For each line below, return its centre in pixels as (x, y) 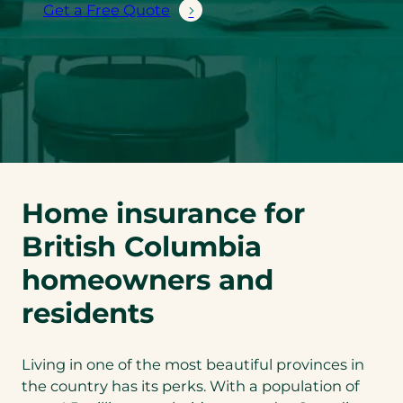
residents (88, 313)
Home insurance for (163, 214)
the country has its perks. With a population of (191, 385)
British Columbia (142, 247)
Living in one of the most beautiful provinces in (193, 364)
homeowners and (148, 280)
